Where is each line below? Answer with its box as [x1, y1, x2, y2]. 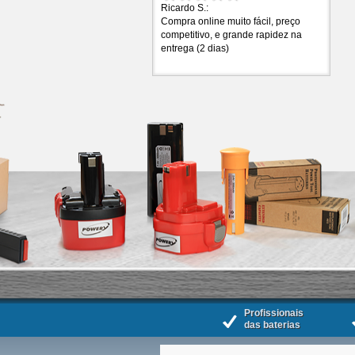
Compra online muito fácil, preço [161, 15, 300, 27]
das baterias [244, 319, 300, 330]
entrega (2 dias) [161, 42, 229, 54]
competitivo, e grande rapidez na [161, 29, 302, 40]
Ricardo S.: [161, 2, 208, 13]
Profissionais [244, 307, 303, 319]
